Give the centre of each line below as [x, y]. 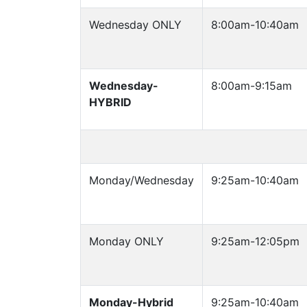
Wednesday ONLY [135, 25]
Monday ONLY [126, 241]
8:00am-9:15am [251, 86]
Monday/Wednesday [142, 180]
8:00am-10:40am [255, 25]
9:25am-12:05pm [255, 241]
